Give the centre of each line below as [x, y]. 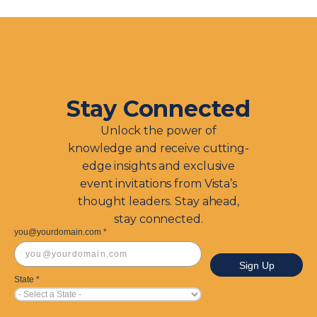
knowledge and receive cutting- [158, 149]
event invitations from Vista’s [158, 184]
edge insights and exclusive [158, 166]
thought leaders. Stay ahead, [158, 202]
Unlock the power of [158, 131]
